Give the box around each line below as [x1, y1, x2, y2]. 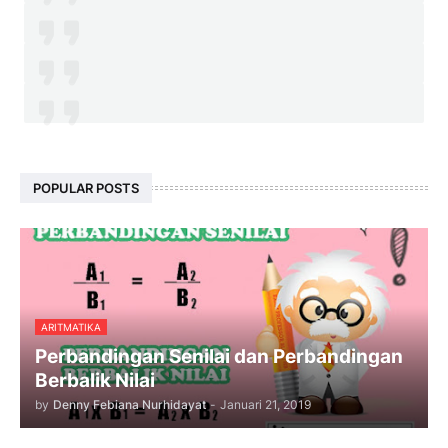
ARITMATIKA [41, 321, 101, 334]
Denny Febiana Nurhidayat [53, 397, 206, 413]
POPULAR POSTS [33, 180, 139, 197]
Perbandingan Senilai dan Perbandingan [35, 345, 403, 369]
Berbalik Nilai [35, 369, 155, 393]
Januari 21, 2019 [220, 397, 311, 413]
